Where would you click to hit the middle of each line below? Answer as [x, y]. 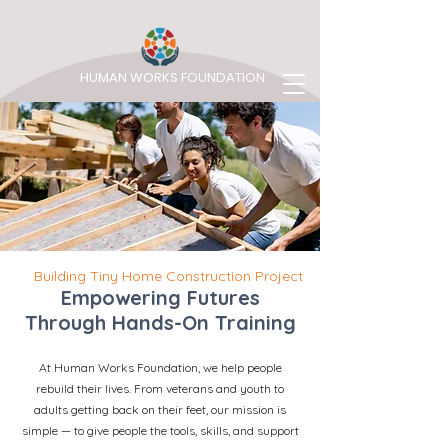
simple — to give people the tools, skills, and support [160, 430]
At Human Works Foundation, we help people [160, 367]
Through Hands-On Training [160, 322]
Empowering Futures [160, 297]
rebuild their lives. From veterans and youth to [160, 388]
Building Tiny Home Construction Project [168, 276]
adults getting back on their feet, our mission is [160, 409]
